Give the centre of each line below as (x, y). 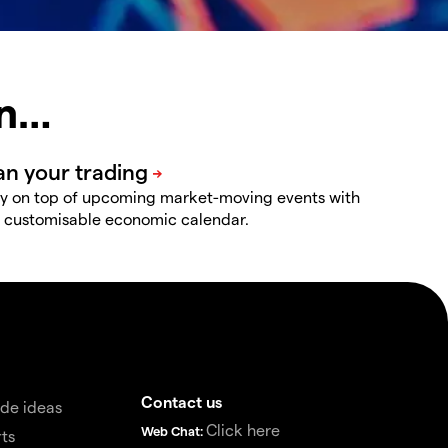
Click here (243, 429)
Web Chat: (174, 430)
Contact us (182, 401)
